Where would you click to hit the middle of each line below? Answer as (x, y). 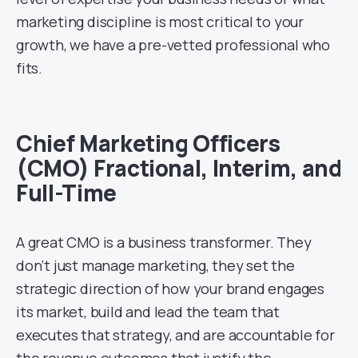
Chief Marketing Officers (148, 143)
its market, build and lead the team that (148, 311)
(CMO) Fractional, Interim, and (179, 167)
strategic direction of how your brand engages (170, 288)
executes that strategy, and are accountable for (175, 334)
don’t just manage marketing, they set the (155, 265)
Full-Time (66, 192)
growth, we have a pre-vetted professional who (173, 44)
